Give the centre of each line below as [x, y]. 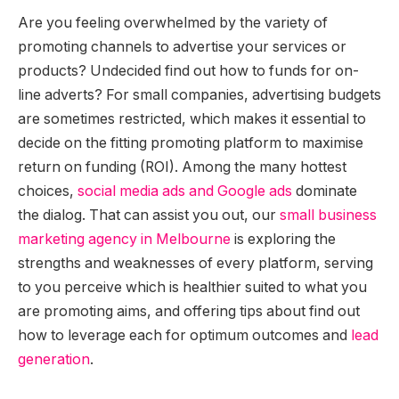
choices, [48, 191]
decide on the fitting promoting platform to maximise [191, 143]
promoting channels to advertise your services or [182, 47]
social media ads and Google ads [185, 191]
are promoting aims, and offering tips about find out [189, 312]
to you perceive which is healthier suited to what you [192, 288]
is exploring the [283, 240]
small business [328, 216]
